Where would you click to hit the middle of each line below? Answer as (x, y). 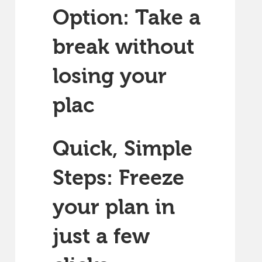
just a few (101, 237)
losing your (110, 76)
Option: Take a (127, 18)
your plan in (114, 207)
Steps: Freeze (118, 178)
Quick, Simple (123, 149)
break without (123, 47)
